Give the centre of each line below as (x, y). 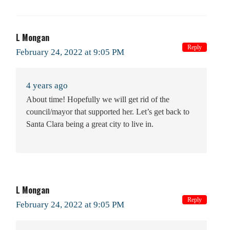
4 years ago (47, 85)
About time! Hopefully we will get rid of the (98, 99)
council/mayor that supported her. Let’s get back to (108, 111)
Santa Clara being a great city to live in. (90, 124)
